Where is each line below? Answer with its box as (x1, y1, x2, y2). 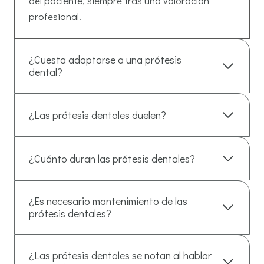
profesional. (29, 9, 81, 24)
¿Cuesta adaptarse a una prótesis (29, 52, 181, 67)
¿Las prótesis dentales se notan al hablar (29, 248, 212, 263)
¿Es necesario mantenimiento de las (29, 194, 187, 209)
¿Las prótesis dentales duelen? (29, 107, 166, 122)
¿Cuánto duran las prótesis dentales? (29, 151, 195, 166)
